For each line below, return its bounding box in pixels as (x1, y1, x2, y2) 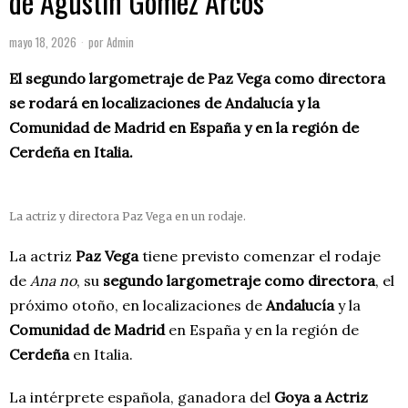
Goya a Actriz (274, 388, 368, 406)
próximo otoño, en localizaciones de (9, 296, 266, 314)
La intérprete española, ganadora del (9, 388, 274, 406)
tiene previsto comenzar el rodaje (142, 247, 381, 265)
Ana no (30, 271, 76, 290)
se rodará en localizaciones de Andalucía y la (9, 94, 320, 112)
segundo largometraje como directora (103, 271, 375, 290)
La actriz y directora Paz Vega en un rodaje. (9, 209, 246, 223)
